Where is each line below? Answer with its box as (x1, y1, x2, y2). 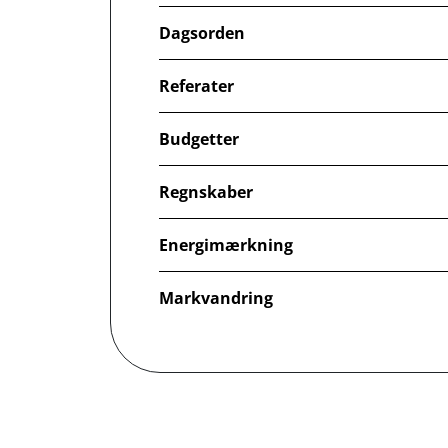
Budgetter (159, 127, 239, 150)
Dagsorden (159, 21, 245, 44)
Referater (159, 74, 234, 97)
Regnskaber (159, 180, 253, 203)
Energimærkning (159, 233, 293, 256)
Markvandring (159, 286, 273, 309)
